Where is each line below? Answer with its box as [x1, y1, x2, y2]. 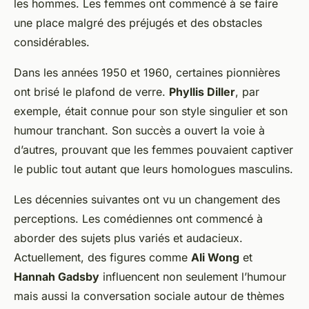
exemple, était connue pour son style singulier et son [14, 104, 288, 119]
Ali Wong [191, 250, 239, 265]
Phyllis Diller [169, 85, 235, 99]
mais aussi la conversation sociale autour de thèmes [14, 289, 284, 303]
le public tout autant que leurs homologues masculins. [14, 162, 293, 177]
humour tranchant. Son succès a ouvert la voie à [14, 123, 265, 138]
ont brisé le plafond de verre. [14, 85, 169, 99]
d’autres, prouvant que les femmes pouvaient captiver [14, 143, 293, 157]
